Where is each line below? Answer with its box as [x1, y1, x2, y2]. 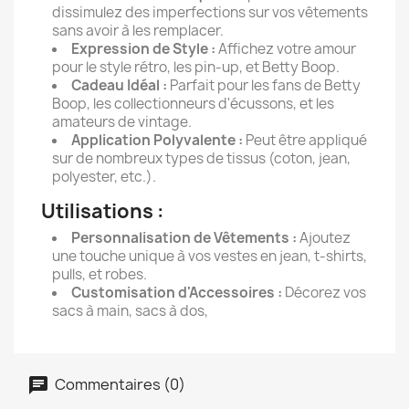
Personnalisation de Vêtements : [71, 228, 297, 247]
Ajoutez [297, 228, 351, 247]
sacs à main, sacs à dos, [52, 301, 208, 320]
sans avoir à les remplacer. [52, 21, 224, 40]
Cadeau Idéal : [71, 76, 167, 95]
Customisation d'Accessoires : [71, 283, 282, 302]
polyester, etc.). [52, 167, 156, 186]
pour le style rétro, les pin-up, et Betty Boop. [52, 58, 340, 77]
